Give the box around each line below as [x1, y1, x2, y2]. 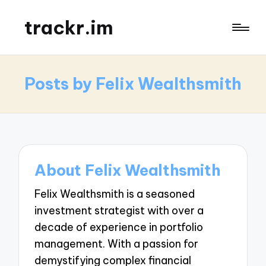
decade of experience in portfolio [34, 220, 204, 235]
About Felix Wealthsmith [34, 161, 221, 180]
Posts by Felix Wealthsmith [24, 73, 242, 94]
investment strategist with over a [34, 204, 204, 218]
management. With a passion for [34, 237, 199, 251]
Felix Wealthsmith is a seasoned [34, 187, 195, 201]
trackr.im [24, 16, 114, 39]
